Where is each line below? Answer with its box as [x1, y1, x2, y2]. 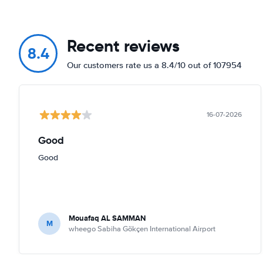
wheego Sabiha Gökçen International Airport [69, 224, 215, 234]
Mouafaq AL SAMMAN [69, 212, 146, 224]
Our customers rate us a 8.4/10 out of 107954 [67, 59, 242, 70]
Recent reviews [67, 35, 180, 56]
